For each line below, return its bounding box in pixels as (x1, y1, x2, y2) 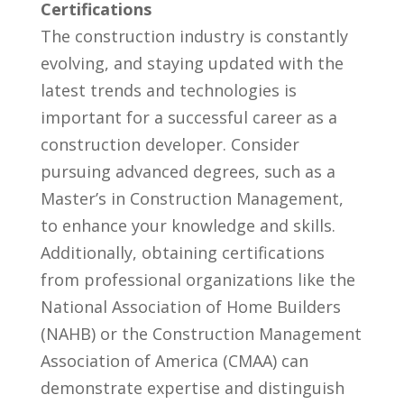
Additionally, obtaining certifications (40, 241, 325, 263)
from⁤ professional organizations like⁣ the (40, 268, 355, 290)
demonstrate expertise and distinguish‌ (40, 376, 344, 399)
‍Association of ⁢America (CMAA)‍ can (40, 349, 308, 372)
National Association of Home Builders (40, 295, 341, 317)
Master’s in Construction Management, (40, 187, 344, 209)
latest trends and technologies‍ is (40, 78, 297, 101)
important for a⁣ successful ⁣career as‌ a (40, 106, 337, 128)
